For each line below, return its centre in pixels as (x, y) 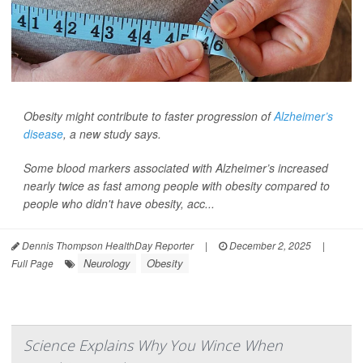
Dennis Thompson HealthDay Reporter (107, 246)
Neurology (107, 263)
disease (43, 134)
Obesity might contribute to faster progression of (149, 116)
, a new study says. (112, 134)
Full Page (32, 263)
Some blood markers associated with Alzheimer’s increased (176, 168)
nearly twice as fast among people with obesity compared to (177, 186)
